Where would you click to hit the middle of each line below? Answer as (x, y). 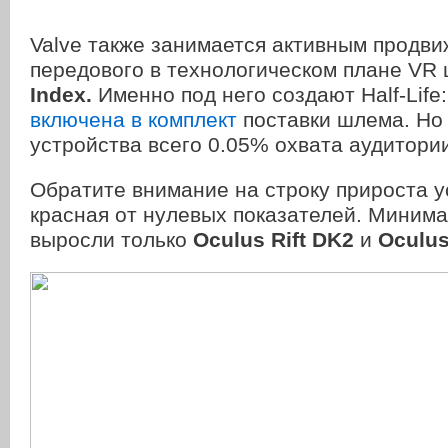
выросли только (111, 240)
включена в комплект (133, 120)
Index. (61, 95)
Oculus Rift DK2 (273, 240)
